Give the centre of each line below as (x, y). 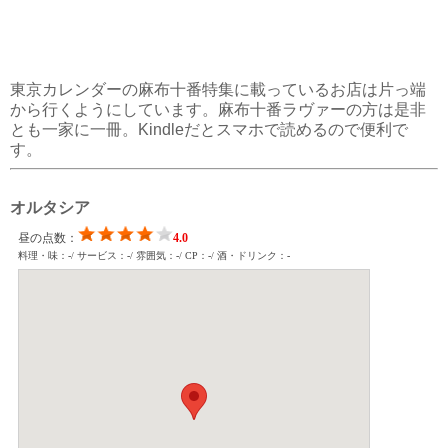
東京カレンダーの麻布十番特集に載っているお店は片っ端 (218, 90)
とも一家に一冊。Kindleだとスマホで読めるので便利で (209, 130)
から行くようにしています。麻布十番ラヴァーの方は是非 (218, 110)
